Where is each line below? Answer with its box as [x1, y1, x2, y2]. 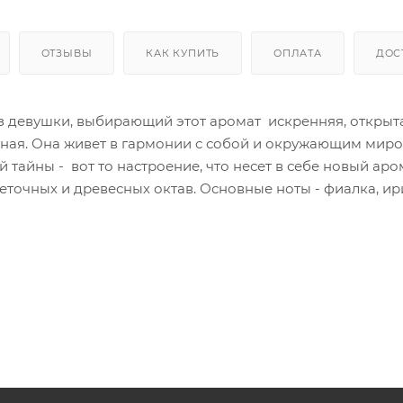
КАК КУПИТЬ [146, 46, 220, 59]
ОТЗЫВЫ [40, 46, 93, 59]
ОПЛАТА [273, 46, 322, 59]
